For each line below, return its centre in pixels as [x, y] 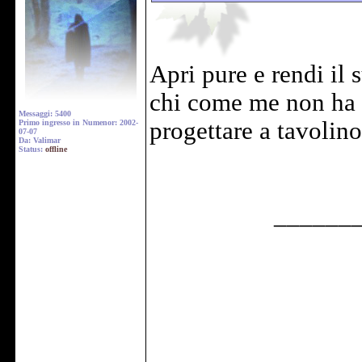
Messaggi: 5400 [45, 114]
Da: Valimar [40, 140]
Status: [32, 149]
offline [56, 149]
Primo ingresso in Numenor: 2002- [78, 122]
